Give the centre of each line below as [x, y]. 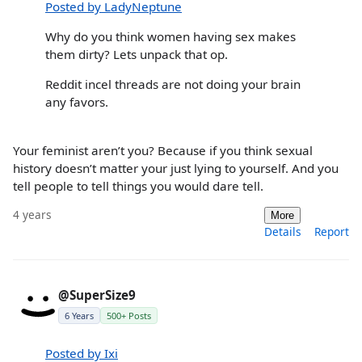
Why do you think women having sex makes [170, 37]
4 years [32, 214]
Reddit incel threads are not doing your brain [173, 84]
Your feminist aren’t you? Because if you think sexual [163, 150]
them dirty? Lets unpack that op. [137, 55]
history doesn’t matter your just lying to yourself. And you [176, 168]
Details [283, 231]
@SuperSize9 [97, 295]
